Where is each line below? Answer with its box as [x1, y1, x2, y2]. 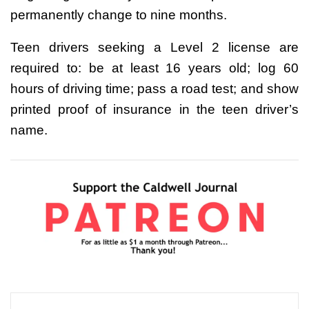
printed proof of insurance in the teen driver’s [10, 101, 299, 117]
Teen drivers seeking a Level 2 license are [10, 39, 299, 54]
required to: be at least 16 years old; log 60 [10, 60, 299, 75]
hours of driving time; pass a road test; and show [10, 81, 299, 96]
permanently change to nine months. [10, 7, 227, 22]
